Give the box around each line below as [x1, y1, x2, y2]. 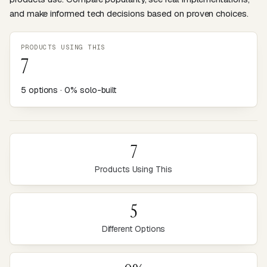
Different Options [101, 223, 166, 234]
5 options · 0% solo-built [21, 85, 117, 95]
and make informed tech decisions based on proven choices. [10, 8, 249, 19]
